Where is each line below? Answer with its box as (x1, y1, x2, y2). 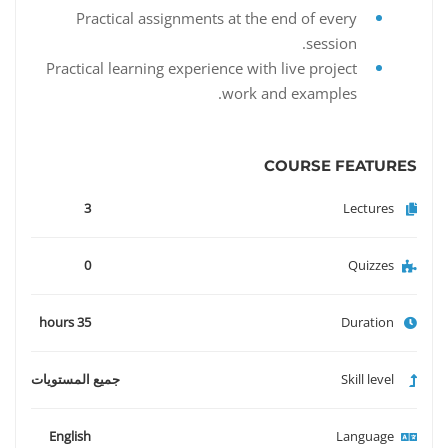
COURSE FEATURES (264, 156, 417, 176)
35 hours (77, 313, 91, 332)
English (49, 427, 91, 446)
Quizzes (348, 256, 394, 275)
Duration (341, 313, 394, 332)
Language (336, 427, 394, 446)
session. (306, 33, 357, 54)
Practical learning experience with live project (46, 58, 357, 79)
